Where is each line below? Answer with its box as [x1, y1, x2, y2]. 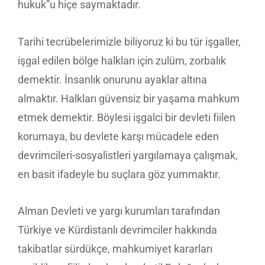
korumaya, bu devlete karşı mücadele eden [18, 130, 219, 143]
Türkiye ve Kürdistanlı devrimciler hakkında [18, 224, 217, 237]
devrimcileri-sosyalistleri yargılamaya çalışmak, [18, 148, 238, 161]
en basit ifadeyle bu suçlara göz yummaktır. [18, 167, 221, 180]
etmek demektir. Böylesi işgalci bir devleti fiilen [18, 111, 235, 124]
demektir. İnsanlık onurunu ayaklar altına [18, 73, 207, 86]
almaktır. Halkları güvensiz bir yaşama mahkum [18, 92, 240, 105]
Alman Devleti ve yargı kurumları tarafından [18, 205, 220, 218]
